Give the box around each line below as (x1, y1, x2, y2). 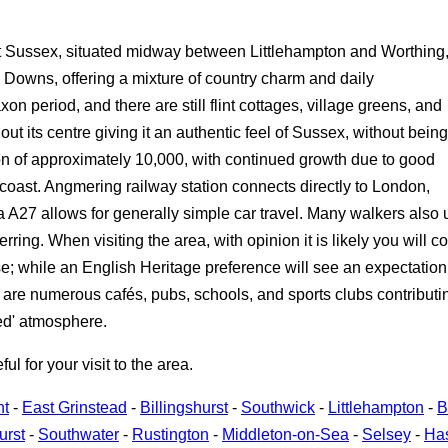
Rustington (132, 425, 209, 443)
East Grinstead (22, 398, 127, 416)
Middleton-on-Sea (222, 425, 349, 443)
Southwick (241, 398, 315, 416)
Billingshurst (140, 398, 228, 416)
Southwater (38, 425, 119, 443)
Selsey (362, 425, 411, 443)
